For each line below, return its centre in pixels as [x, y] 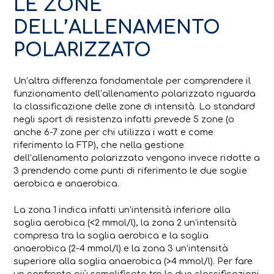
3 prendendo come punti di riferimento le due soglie [131, 171]
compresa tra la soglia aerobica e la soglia [111, 235]
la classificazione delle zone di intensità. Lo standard [135, 107]
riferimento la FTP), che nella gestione [99, 145]
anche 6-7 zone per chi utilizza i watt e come [114, 132]
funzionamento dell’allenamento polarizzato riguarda [135, 94]
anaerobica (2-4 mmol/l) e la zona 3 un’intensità [121, 248]
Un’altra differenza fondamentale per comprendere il [132, 81]
